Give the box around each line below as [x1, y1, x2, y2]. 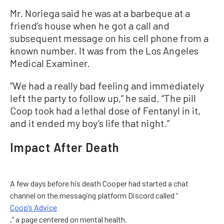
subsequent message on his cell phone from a [10, 32, 208, 44]
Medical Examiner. [10, 57, 90, 69]
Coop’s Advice [10, 202, 57, 212]
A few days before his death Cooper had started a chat [10, 178, 188, 188]
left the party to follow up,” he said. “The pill [10, 92, 196, 104]
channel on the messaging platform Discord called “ [10, 190, 178, 200]
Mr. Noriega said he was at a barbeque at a [10, 7, 190, 19]
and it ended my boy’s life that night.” [10, 117, 169, 129]
